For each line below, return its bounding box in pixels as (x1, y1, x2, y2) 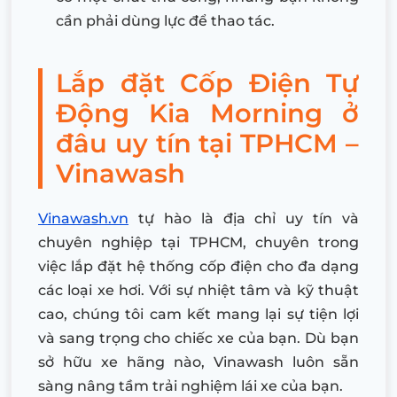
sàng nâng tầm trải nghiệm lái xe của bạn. (38, 377, 343, 394)
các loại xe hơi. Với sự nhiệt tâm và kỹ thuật (38, 281, 359, 299)
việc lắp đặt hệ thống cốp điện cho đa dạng (38, 257, 359, 275)
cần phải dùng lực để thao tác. (56, 12, 275, 29)
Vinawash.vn (38, 209, 128, 227)
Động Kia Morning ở (56, 97, 359, 128)
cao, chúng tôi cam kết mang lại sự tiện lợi (38, 305, 359, 323)
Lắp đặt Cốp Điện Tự (56, 66, 359, 98)
